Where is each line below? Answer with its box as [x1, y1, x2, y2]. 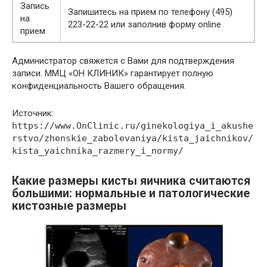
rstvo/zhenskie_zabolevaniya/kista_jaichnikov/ [12, 132, 253, 144]
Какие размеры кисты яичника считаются [12, 174, 250, 188]
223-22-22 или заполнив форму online [68, 18, 221, 30]
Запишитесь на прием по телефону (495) [68, 6, 232, 17]
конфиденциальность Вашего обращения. [12, 80, 186, 91]
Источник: [12, 107, 54, 119]
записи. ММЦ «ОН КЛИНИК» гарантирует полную [12, 67, 213, 79]
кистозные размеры [12, 199, 126, 213]
